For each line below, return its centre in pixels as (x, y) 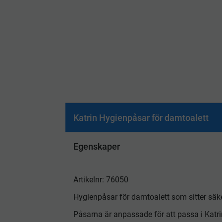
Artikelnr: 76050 (101, 180)
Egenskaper (97, 147)
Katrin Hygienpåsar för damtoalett (141, 117)
